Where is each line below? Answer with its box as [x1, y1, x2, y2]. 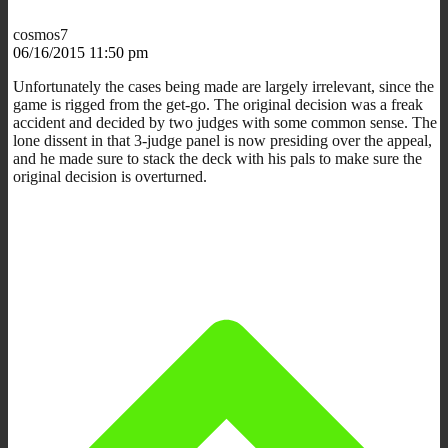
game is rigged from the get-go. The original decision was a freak [13, 95, 423, 113]
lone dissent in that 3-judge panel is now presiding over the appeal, [13, 131, 432, 149]
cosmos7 [13, 25, 68, 43]
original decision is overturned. [13, 167, 207, 185]
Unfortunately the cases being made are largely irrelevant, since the [13, 77, 434, 95]
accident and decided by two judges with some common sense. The [13, 113, 437, 131]
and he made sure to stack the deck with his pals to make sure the [13, 149, 422, 167]
